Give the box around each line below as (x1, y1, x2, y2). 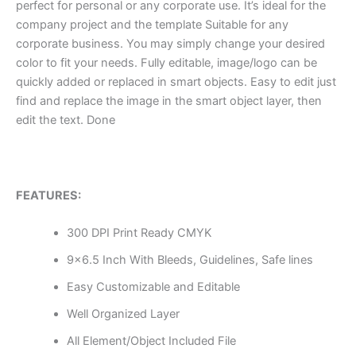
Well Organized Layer (66, 307, 180, 322)
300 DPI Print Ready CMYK (66, 226, 212, 241)
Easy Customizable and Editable (66, 280, 240, 295)
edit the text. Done (16, 113, 115, 128)
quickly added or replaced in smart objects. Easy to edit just (16, 75, 336, 90)
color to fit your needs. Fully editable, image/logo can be (16, 56, 317, 71)
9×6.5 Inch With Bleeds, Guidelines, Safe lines (66, 253, 313, 268)
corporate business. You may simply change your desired (16, 37, 325, 52)
